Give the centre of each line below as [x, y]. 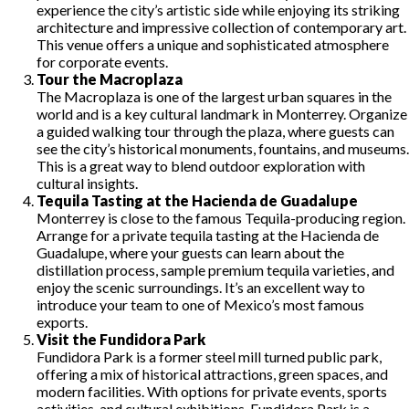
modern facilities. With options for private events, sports [212, 391]
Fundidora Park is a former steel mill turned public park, [209, 356]
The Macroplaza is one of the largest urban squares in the [214, 96]
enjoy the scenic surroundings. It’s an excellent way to [201, 287]
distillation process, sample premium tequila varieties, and [215, 269]
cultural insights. [87, 183]
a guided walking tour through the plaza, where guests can [215, 131]
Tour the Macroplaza [110, 79]
